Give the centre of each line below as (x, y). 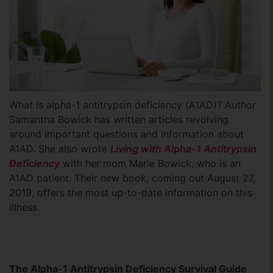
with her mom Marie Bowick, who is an (150, 163)
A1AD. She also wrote (60, 148)
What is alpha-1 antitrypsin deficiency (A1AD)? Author (133, 105)
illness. (24, 207)
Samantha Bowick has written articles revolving (119, 119)
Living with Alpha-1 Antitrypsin (183, 148)
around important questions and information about (126, 134)
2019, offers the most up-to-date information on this (131, 192)
